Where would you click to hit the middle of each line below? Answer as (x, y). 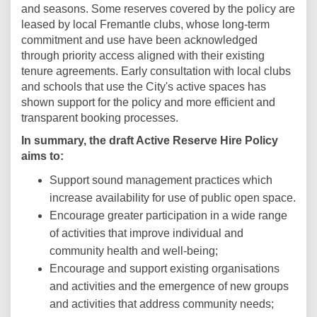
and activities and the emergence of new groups (169, 287)
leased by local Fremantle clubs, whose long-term (145, 25)
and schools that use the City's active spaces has (144, 87)
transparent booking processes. (100, 118)
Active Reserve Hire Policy (207, 141)
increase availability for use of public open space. (173, 198)
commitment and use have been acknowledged (139, 40)
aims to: (42, 156)
